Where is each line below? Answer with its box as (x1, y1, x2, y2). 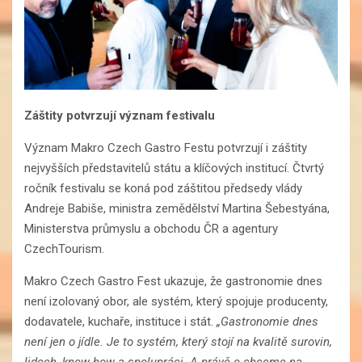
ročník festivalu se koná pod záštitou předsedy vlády (24, 181, 302, 196)
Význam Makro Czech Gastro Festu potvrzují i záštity (24, 141, 307, 156)
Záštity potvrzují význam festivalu (24, 108, 215, 124)
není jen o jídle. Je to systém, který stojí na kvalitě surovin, (24, 335, 332, 350)
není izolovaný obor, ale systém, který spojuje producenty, (24, 294, 328, 309)
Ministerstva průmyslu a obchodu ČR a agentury (24, 221, 278, 237)
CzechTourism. (24, 242, 104, 257)
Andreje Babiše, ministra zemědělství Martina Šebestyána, (24, 201, 330, 217)
